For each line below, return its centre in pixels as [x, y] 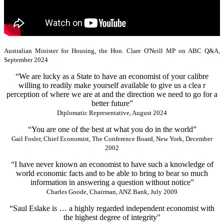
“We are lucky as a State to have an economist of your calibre [112, 76]
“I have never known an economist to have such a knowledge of [112, 164]
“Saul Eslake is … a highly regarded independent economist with [112, 208]
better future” [112, 103]
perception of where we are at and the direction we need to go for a [112, 94]
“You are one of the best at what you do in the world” [112, 129]
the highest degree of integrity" [112, 217]
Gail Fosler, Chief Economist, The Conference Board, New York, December [112, 138]
